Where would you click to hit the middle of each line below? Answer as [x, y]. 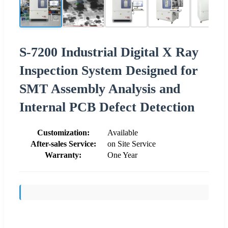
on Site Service [132, 144]
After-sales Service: [63, 144]
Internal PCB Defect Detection [107, 107]
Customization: [63, 132]
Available [123, 132]
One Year [122, 155]
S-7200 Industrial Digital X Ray [109, 52]
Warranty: [63, 155]
